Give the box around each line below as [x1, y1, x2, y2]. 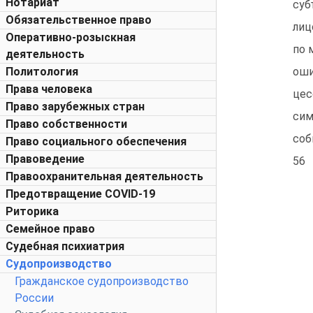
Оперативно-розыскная [6, 31, 136, 44]
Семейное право [6, 222, 95, 235]
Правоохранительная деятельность [6, 170, 203, 183]
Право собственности [6, 117, 127, 131]
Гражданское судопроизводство [15, 275, 189, 288]
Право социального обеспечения [6, 135, 187, 148]
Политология [6, 65, 78, 78]
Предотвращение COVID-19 [6, 187, 155, 201]
